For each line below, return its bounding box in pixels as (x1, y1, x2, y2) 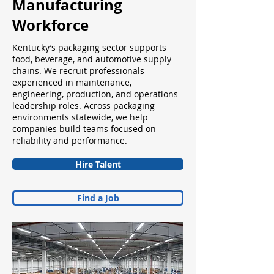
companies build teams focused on (12, 123, 156, 135)
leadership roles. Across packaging (12, 100, 155, 111)
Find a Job (76, 192, 119, 204)
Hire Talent (75, 158, 121, 170)
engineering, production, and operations (12, 88, 178, 100)
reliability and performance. (12, 135, 127, 146)
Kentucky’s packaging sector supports (12, 42, 166, 53)
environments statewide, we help (12, 111, 148, 123)
